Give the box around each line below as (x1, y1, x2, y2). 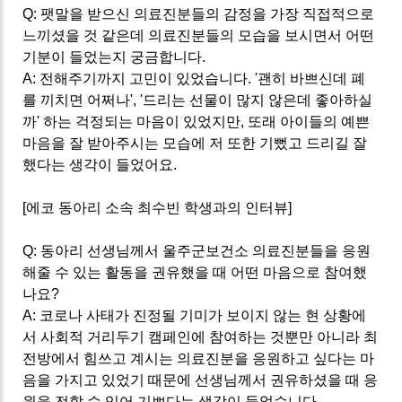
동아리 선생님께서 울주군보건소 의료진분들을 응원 (40, 242, 371, 258)
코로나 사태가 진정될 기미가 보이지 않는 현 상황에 (39, 307, 367, 323)
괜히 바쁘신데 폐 (258, 70, 366, 86)
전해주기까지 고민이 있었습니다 (39, 70, 249, 86)
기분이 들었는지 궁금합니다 (22, 48, 203, 65)
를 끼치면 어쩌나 (22, 92, 131, 108)
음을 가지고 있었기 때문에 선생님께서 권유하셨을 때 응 (22, 371, 379, 388)
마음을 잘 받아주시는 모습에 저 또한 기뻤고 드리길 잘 (22, 135, 368, 151)
